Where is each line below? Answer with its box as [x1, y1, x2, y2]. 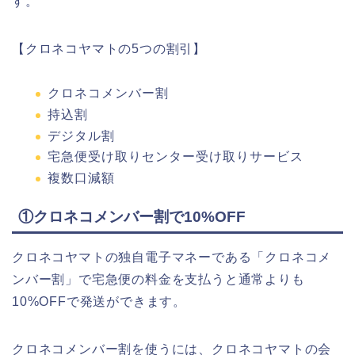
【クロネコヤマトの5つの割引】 [12, 42, 207, 56]
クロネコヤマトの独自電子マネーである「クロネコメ [12, 250, 332, 264]
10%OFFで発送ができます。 [12, 294, 186, 308]
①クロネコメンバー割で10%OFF [18, 208, 246, 225]
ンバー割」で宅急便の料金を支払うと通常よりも [12, 272, 305, 286]
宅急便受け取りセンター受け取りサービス [48, 150, 303, 164]
